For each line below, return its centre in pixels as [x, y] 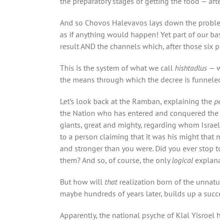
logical [183, 160]
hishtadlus [192, 68]
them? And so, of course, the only [116, 160]
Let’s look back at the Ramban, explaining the [137, 101]
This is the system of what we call [117, 68]
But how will [82, 181]
